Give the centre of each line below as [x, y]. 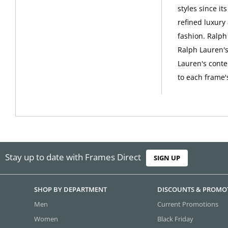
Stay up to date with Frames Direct [73, 157]
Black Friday [176, 219]
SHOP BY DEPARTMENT [71, 189]
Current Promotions [188, 204]
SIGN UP [167, 158]
